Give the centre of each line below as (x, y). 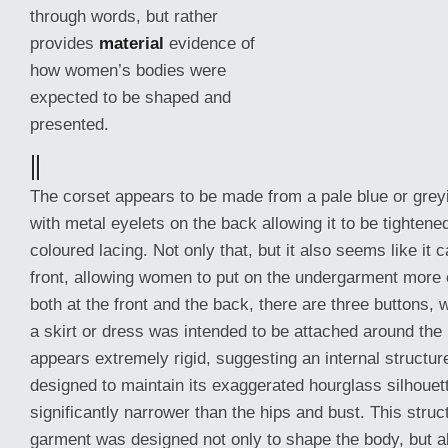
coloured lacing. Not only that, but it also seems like (226, 250)
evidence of (209, 43)
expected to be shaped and (130, 97)
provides (64, 43)
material (131, 43)
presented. (69, 124)
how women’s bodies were (128, 70)
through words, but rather (124, 16)
